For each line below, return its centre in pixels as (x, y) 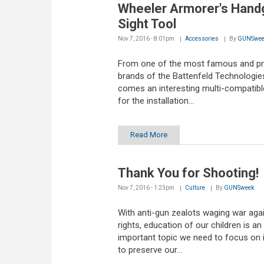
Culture (195, 187)
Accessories (202, 39)
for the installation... (156, 101)
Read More (148, 134)
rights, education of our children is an (189, 225)
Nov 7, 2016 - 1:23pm (146, 187)
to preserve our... (150, 250)
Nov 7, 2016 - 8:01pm (146, 39)
